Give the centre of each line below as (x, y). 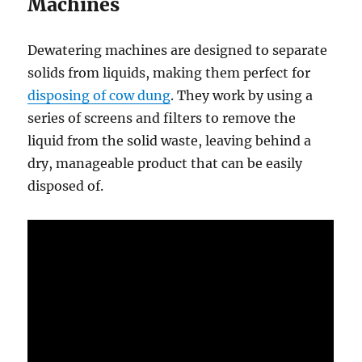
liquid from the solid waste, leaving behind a (170, 141)
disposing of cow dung (99, 96)
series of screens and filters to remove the (162, 118)
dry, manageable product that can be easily (165, 164)
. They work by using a (242, 96)
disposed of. (66, 186)
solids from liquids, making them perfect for (169, 73)
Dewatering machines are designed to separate (178, 51)
